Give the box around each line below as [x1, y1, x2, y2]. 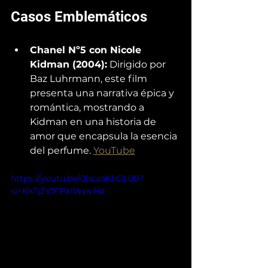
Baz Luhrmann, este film [30, 72, 150, 84]
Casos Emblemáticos [11, 8, 147, 25]
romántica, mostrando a [30, 101, 147, 113]
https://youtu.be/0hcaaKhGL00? [11, 172, 144, 184]
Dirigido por [107, 58, 168, 70]
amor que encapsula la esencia [30, 130, 179, 142]
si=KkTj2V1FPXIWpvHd [11, 185, 105, 196]
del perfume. [30, 144, 93, 156]
